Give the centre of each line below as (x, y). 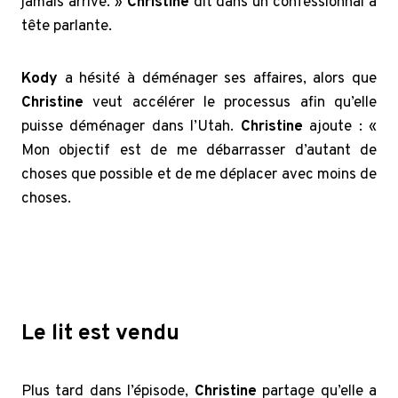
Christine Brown (74, 275)
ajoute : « (340, 127)
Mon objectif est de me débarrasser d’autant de (199, 151)
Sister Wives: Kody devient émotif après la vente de (193, 251)
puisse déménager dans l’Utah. (131, 127)
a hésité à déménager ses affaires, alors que (217, 79)
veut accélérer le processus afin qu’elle (230, 103)
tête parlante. (67, 26)
